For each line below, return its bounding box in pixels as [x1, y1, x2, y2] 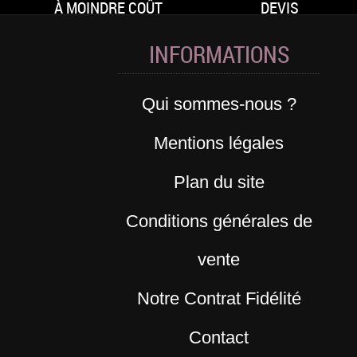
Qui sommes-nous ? [141, 94, 296, 115]
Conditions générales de [125, 211, 312, 232]
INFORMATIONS [148, 37, 289, 69]
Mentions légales [154, 133, 284, 154]
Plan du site [173, 172, 265, 193]
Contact [189, 328, 249, 348]
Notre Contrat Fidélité [136, 288, 301, 309]
